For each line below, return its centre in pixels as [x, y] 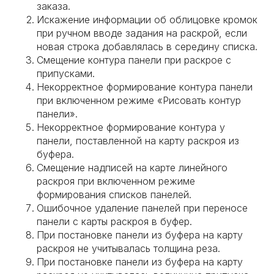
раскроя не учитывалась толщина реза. [128, 248]
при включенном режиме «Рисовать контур [139, 100]
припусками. [66, 73]
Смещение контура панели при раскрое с [134, 60]
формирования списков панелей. [114, 194]
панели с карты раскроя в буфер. [114, 221]
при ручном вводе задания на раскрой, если [142, 33]
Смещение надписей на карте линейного [132, 168]
